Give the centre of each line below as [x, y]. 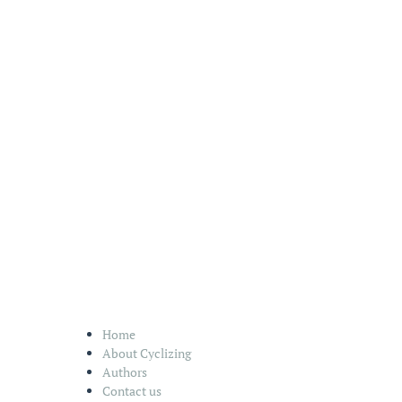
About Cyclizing [147, 353]
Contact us [132, 390]
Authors [125, 371]
